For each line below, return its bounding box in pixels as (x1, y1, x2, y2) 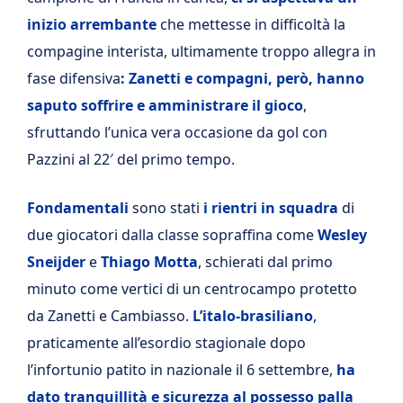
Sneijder (27, 252, 85, 272)
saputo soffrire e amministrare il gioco (27, 95, 303, 115)
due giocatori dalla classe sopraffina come (27, 225, 314, 245)
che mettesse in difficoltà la (157, 14, 345, 34)
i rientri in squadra (200, 198, 342, 218)
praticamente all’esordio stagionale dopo (27, 333, 306, 353)
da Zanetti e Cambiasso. (27, 306, 193, 326)
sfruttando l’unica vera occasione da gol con (27, 122, 327, 142)
